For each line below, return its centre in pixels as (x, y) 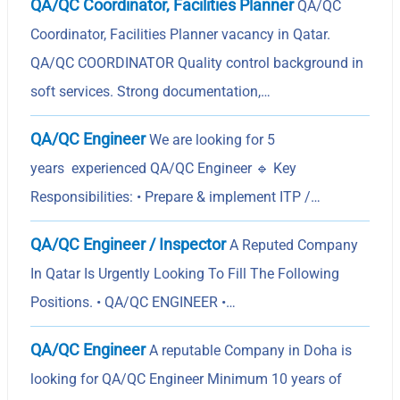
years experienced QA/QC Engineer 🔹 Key (164, 168)
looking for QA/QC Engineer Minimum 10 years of (187, 379)
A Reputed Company (292, 245)
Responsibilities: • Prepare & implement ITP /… (176, 196)
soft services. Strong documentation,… (151, 91)
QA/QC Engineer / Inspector (129, 244)
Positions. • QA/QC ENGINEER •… (133, 302)
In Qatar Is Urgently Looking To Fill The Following (185, 273)
